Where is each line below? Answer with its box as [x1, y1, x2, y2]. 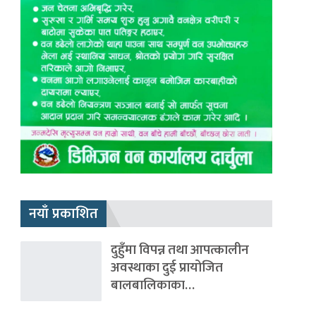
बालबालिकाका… [110, 274, 195, 296]
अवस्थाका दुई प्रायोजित [110, 256, 223, 279]
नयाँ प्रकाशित [28, 201, 98, 226]
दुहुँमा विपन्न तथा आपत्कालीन [110, 238, 249, 261]
